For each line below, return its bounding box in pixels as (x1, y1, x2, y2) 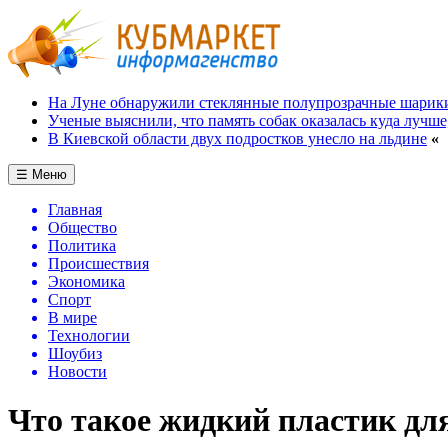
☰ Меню (16, 167, 67, 182)
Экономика (48, 273, 125, 290)
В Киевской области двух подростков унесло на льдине (48, 130, 427, 147)
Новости (48, 363, 107, 380)
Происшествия (48, 255, 149, 272)
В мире (48, 309, 97, 326)
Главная (48, 201, 102, 218)
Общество (48, 219, 117, 236)
